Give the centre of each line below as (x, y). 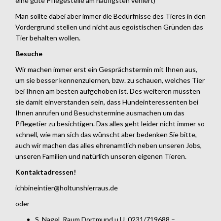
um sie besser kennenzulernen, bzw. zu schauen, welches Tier (110, 80)
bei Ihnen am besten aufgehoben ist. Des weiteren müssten (108, 91)
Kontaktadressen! (46, 172)
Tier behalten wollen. (48, 37)
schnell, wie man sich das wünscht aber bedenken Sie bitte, (106, 134)
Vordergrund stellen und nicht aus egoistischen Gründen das (109, 27)
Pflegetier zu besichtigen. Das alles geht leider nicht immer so (110, 123)
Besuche (29, 53)
